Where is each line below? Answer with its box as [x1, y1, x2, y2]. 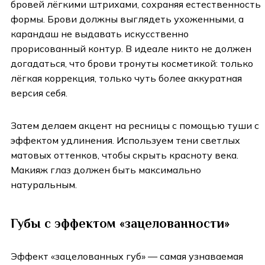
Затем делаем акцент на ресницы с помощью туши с [11, 119, 259, 132]
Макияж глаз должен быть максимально [11, 164, 201, 176]
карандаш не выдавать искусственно [11, 28, 189, 40]
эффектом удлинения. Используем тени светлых [11, 134, 240, 147]
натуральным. [11, 179, 77, 191]
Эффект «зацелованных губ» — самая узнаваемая [11, 250, 243, 263]
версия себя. [11, 87, 67, 99]
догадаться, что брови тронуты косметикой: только [11, 57, 253, 70]
